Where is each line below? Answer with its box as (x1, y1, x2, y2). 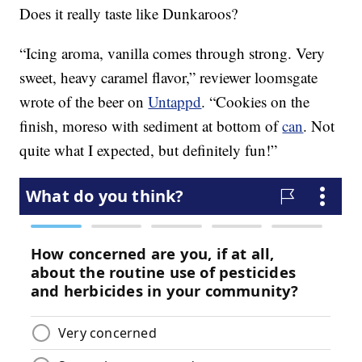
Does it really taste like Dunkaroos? (19, 3, 238, 24)
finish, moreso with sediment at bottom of (19, 116, 283, 137)
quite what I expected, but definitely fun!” (19, 140, 278, 161)
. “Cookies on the (201, 91, 310, 112)
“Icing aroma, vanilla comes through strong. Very (19, 43, 326, 64)
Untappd (148, 91, 202, 112)
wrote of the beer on (19, 91, 149, 112)
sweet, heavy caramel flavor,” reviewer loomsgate (19, 67, 318, 88)
